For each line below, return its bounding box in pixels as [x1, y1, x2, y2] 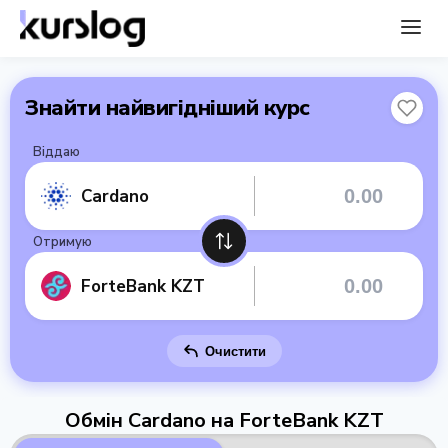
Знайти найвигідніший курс [25, 93, 310, 123]
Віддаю [33, 143, 80, 161]
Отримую [33, 233, 92, 251]
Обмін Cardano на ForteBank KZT [64, 407, 384, 434]
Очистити [204, 343, 266, 359]
